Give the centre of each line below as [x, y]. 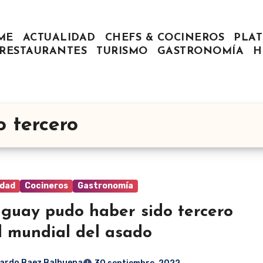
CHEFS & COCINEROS [164, 38]
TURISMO [122, 52]
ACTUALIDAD [59, 38]
